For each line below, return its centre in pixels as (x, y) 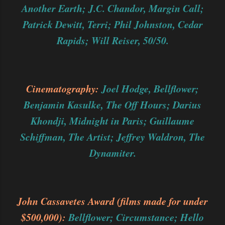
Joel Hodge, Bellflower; (150, 88)
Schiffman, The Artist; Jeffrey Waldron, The (113, 137)
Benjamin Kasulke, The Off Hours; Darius (113, 104)
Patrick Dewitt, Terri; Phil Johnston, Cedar (113, 24)
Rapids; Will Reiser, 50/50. (113, 40)
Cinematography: (64, 88)
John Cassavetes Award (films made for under (113, 201)
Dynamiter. (113, 153)
